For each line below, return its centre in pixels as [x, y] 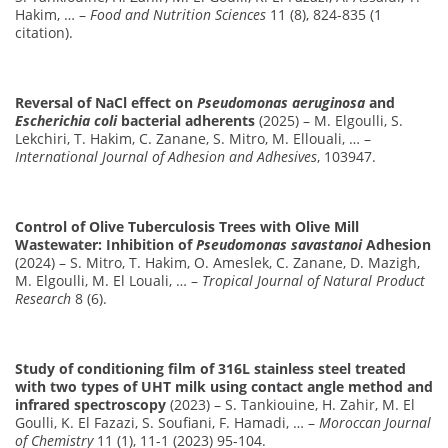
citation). [44, 32]
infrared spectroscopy [90, 404]
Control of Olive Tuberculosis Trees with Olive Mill [187, 226]
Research [43, 298]
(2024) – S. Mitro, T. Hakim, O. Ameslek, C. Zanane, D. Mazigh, [217, 262]
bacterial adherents [186, 120]
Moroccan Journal [375, 422]
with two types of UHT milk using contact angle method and [224, 386]
